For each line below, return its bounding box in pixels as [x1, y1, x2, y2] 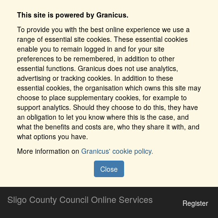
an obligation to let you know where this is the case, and [17, 112, 189, 122]
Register [182, 198, 208, 208]
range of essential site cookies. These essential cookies [17, 34, 188, 44]
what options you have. [17, 131, 88, 141]
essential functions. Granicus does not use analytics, [17, 63, 178, 73]
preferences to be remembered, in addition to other [17, 54, 175, 63]
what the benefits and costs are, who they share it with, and [17, 122, 200, 131]
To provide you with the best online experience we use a [17, 24, 190, 34]
